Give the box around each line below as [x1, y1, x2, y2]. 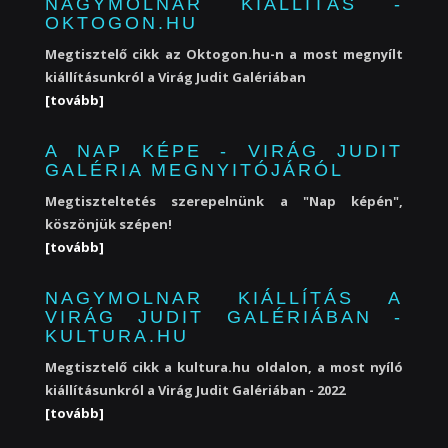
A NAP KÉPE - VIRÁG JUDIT [45, 141, 403, 161]
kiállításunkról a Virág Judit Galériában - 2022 [45, 381, 345, 399]
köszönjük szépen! [45, 215, 172, 233]
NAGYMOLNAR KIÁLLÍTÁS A [45, 288, 403, 308]
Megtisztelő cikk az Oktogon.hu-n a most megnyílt [45, 45, 403, 63]
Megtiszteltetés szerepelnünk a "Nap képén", [45, 192, 403, 210]
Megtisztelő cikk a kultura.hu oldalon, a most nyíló [45, 358, 403, 376]
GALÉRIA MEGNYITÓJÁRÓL [45, 160, 344, 180]
